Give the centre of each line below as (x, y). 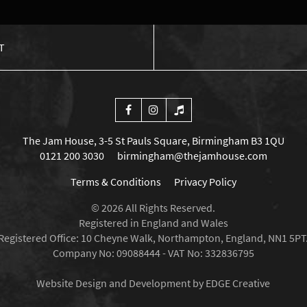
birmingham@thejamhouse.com (192, 155)
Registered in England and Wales (153, 222)
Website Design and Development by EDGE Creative (153, 283)
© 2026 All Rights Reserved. (153, 207)
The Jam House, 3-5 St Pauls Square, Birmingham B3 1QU (153, 140)
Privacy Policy (205, 181)
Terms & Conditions (115, 181)
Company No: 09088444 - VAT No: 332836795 (153, 253)
